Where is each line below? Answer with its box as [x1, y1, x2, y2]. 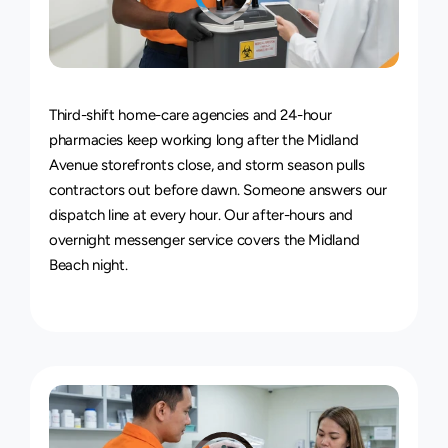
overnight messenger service [49, 231, 233, 249]
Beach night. [49, 256, 128, 274]
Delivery [111, 88, 207, 122]
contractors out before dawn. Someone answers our [49, 181, 387, 199]
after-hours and [252, 206, 353, 224]
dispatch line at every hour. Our [49, 206, 253, 224]
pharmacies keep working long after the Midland [49, 131, 359, 149]
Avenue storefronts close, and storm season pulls [49, 156, 365, 174]
